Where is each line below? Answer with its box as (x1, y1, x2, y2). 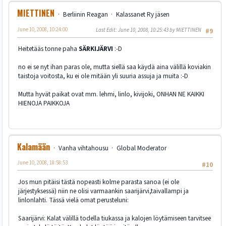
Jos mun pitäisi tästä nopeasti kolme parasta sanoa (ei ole (18, 177, 179, 187)
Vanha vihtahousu (58, 143, 108, 153)
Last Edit (96, 26, 116, 34)
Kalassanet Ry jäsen (116, 9, 169, 19)
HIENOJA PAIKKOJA (18, 98, 70, 108)
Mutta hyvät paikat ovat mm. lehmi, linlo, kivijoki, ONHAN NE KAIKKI (18, 89, 204, 99)
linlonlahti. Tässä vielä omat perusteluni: (18, 195, 129, 205)
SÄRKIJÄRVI (79, 44, 113, 54)
